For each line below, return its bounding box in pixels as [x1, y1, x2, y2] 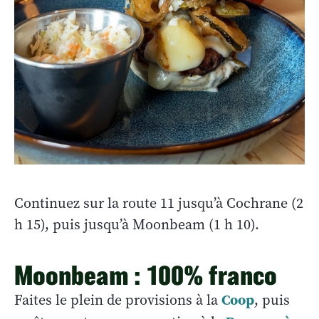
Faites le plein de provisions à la [14, 290, 221, 310]
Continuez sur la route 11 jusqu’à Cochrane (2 [14, 193, 303, 213]
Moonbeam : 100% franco [14, 260, 277, 290]
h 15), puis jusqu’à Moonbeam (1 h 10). [14, 214, 259, 234]
